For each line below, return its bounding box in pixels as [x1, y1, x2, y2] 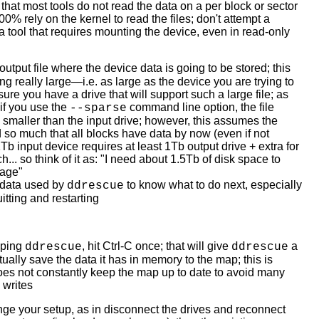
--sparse [70, 102, 127, 115]
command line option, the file [127, 101, 274, 114]
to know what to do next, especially [124, 179, 302, 192]
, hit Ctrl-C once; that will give [82, 240, 231, 253]
